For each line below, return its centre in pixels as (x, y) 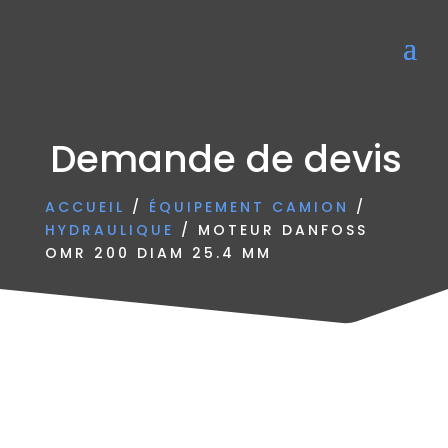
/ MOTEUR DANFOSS (270, 230)
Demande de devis (226, 159)
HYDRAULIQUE (109, 230)
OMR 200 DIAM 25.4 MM (158, 253)
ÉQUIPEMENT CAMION (248, 207)
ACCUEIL (84, 207)
